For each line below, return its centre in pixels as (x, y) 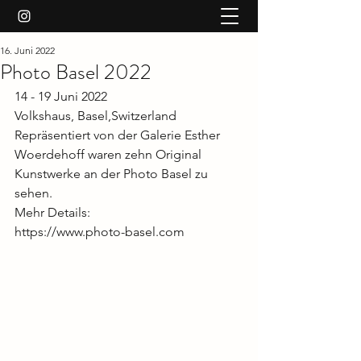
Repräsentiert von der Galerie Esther (119, 135)
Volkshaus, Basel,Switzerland (95, 116)
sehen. (35, 193)
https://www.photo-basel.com (100, 232)
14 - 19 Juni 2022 (61, 96)
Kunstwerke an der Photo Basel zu (113, 174)
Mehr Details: (52, 212)
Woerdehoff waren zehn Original (110, 154)
